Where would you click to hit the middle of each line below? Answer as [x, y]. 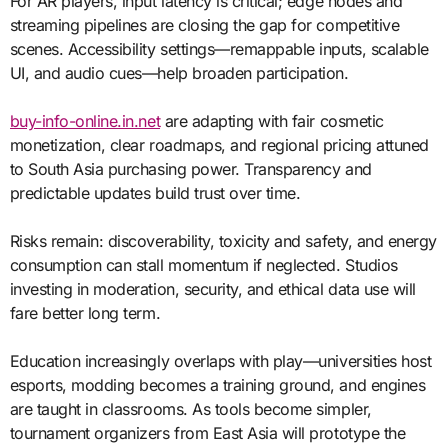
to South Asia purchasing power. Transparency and [190, 168]
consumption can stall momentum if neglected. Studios [203, 264]
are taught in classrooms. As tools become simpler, [190, 408]
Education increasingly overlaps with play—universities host [220, 360]
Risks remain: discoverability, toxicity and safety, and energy [223, 240]
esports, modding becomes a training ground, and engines [217, 384]
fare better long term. [85, 312]
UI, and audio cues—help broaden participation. [179, 72]
